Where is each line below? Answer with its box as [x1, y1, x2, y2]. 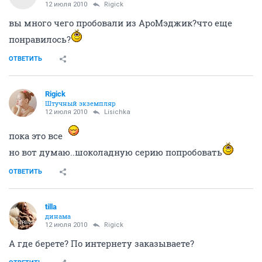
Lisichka [104, 108, 130, 116]
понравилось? [9, 33, 71, 45]
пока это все [9, 130, 65, 142]
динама [45, 212, 71, 220]
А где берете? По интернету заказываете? [9, 237, 194, 249]
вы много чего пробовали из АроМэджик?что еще [9, 17, 232, 29]
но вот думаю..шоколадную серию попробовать [9, 146, 222, 158]
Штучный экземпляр [45, 99, 116, 108]
